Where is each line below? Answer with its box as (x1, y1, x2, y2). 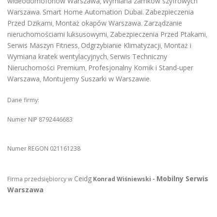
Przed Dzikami (7, 18, 52, 28)
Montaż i (164, 41, 191, 50)
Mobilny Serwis (156, 174, 208, 184)
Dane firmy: (7, 96, 39, 105)
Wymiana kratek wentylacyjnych (7, 52, 107, 62)
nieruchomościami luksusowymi (7, 30, 107, 39)
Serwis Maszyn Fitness (7, 41, 78, 50)
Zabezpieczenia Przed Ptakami (110, 30, 206, 39)
